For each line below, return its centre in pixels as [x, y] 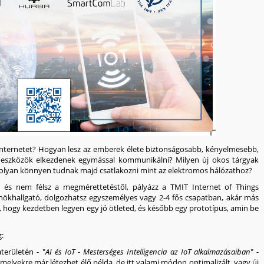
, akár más [240, 197]
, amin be [243, 208]
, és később [154, 208]
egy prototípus [201, 208]
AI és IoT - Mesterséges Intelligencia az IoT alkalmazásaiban [148, 252]
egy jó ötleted [110, 208]
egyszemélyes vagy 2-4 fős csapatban [156, 197]
